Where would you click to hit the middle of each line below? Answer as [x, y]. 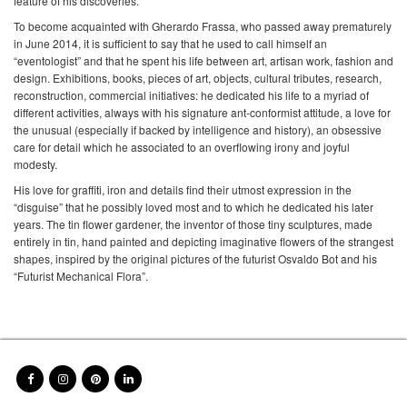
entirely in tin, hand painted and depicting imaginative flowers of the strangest [203, 241]
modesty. [35, 164]
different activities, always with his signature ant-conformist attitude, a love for [202, 112]
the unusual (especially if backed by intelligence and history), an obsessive [198, 129]
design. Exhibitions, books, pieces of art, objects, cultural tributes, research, [198, 77]
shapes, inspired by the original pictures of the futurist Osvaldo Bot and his [195, 258]
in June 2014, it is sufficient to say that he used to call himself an [170, 43]
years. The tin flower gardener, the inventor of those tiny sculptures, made [193, 223]
